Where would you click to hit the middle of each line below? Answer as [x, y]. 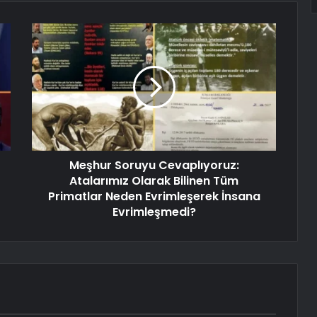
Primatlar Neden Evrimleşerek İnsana [154, 197]
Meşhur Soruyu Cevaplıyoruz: [154, 166]
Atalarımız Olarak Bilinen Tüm [154, 181]
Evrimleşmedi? [154, 212]
